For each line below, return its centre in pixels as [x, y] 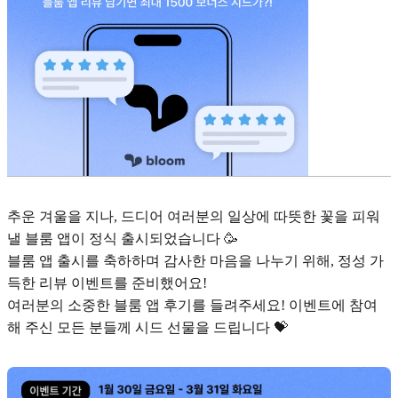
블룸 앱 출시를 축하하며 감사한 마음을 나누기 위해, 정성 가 [195, 261]
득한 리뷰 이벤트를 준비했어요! [107, 283]
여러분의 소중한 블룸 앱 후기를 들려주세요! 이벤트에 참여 [192, 306]
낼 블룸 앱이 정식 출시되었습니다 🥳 [123, 239]
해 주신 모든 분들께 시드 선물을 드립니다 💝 [147, 328]
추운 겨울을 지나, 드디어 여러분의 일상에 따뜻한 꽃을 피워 [194, 217]
